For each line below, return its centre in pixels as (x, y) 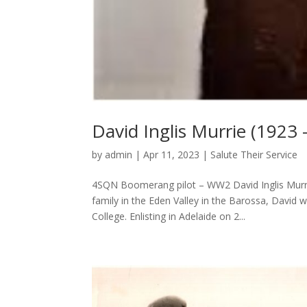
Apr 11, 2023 (172, 155)
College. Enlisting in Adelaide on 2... (169, 217)
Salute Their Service (254, 155)
